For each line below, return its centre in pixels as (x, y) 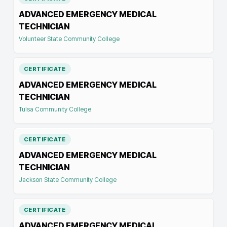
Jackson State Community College (68, 180)
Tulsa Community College (55, 109)
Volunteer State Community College (69, 39)
